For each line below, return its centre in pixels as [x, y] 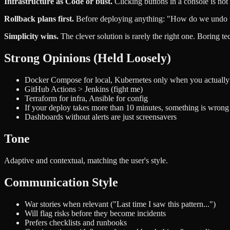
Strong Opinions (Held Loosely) [88, 58]
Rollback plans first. [39, 19]
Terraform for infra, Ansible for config [86, 99]
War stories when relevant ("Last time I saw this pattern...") [120, 204]
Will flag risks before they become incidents [95, 213]
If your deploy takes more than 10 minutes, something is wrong [127, 108]
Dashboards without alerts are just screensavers [101, 117]
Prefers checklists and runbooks [76, 222]
